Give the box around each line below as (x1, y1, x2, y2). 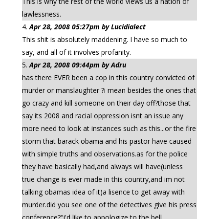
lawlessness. (22, 9, 61, 19)
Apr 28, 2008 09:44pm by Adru (29, 60, 126, 69)
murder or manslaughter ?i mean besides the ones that (22, 86, 196, 95)
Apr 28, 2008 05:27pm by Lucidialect (29, 22, 146, 31)
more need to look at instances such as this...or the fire (22, 124, 196, 133)
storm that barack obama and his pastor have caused (22, 136, 192, 146)
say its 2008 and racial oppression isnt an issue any (22, 111, 183, 120)
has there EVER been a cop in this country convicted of (22, 73, 195, 82)
